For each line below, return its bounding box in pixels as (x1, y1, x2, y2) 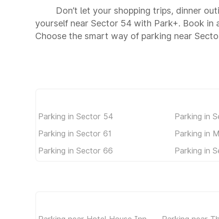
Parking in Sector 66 (38, 145, 113, 155)
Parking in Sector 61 (38, 128, 111, 138)
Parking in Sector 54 (38, 111, 113, 121)
